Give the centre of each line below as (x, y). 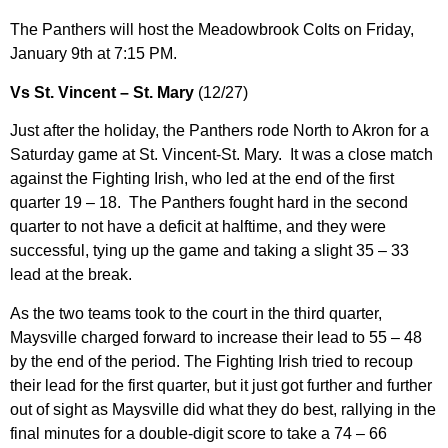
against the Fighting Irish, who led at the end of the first (202, 179)
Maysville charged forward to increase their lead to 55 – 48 (216, 337)
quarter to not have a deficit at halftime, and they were (198, 227)
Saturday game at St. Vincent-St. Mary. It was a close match (221, 155)
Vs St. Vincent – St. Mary (102, 92)
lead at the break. (71, 275)
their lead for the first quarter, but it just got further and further (221, 385)
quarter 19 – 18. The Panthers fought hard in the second (209, 203)
